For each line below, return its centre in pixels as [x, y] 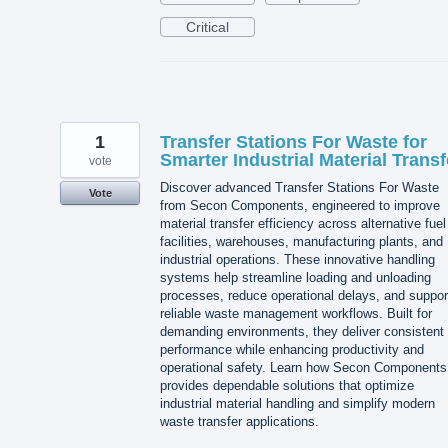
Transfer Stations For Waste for [293, 142]
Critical [207, 27]
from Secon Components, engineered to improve [300, 206]
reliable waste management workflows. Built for [296, 314]
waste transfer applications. [239, 422]
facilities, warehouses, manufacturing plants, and [301, 242]
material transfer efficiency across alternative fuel [303, 224]
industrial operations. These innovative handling [297, 260]
